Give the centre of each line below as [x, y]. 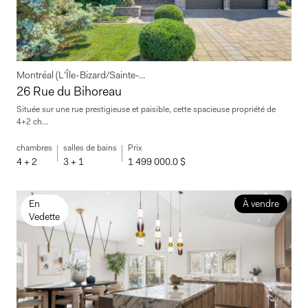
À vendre [261, 203]
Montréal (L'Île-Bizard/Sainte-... [81, 75]
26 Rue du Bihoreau [69, 91]
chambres [34, 147]
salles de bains [90, 147]
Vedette [44, 216]
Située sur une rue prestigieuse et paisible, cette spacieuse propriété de [146, 109]
